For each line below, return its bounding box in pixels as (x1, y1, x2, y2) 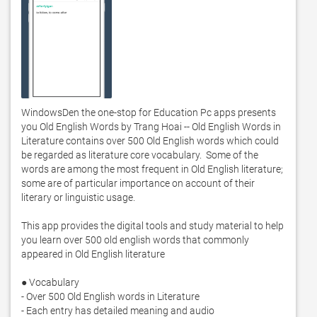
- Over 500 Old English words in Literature (21, 291, 200, 302)
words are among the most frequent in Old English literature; (21, 163, 283, 175)
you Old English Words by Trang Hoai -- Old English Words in (21, 121, 281, 132)
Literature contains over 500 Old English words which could (21, 135, 279, 146)
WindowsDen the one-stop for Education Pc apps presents (21, 107, 276, 118)
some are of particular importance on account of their (21, 178, 255, 189)
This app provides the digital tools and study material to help (21, 220, 284, 231)
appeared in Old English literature (21, 248, 165, 260)
